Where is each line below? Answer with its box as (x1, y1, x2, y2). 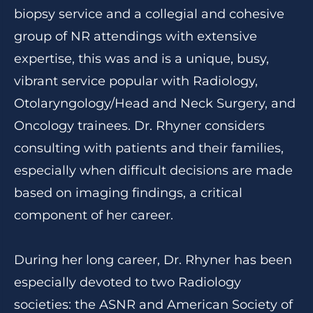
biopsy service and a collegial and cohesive (14, 6, 284, 22)
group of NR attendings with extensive (14, 29, 257, 44)
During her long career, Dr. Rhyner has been (14, 252, 292, 268)
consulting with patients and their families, (14, 140, 284, 156)
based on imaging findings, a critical (14, 185, 242, 201)
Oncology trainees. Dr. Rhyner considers (14, 118, 265, 133)
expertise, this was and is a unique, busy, (14, 51, 269, 66)
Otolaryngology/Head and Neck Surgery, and (14, 96, 296, 111)
